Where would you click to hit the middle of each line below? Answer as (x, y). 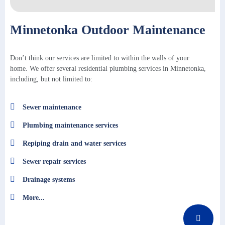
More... (34, 197)
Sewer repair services (54, 161)
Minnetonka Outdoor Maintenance (108, 30)
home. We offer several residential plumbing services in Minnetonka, (108, 69)
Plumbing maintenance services (70, 125)
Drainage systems (49, 179)
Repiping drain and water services (74, 143)
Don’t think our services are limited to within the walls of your (100, 58)
